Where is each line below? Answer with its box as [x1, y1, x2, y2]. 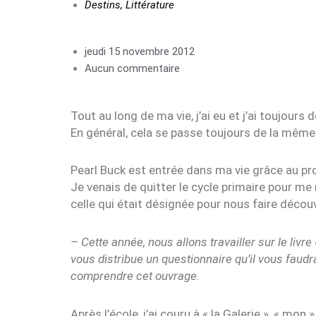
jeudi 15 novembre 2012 [85, 45, 195, 58]
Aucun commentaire [85, 62, 180, 75]
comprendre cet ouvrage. [71, 269, 200, 283]
